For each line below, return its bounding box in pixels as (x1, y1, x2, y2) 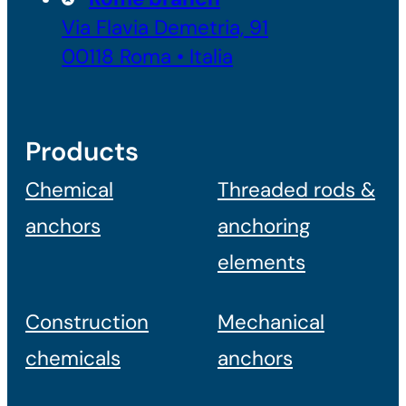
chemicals (25, 344, 121, 372)
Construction (25, 308, 149, 335)
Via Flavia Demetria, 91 (62, 14, 268, 41)
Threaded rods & (217, 176, 375, 203)
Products (25, 133, 139, 169)
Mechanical (217, 308, 324, 335)
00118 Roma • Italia (62, 43, 233, 70)
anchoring (217, 212, 311, 239)
